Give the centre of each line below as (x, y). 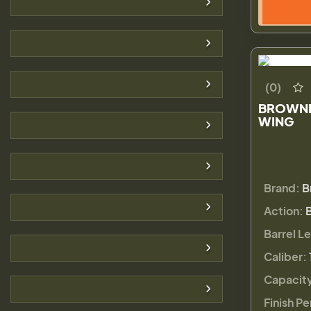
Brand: (282, 187)
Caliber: (285, 256)
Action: (284, 210)
